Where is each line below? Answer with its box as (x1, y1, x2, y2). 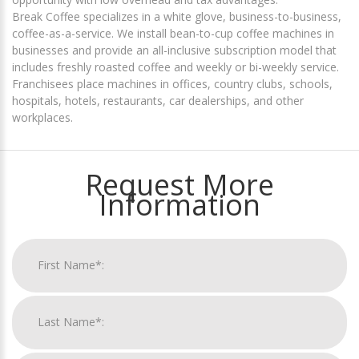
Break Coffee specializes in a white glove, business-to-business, (12, 8, 341, 24)
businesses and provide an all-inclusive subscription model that (12, 42, 337, 58)
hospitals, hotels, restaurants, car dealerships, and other (12, 92, 304, 108)
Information (99, 184, 260, 224)
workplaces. (12, 109, 73, 125)
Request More (85, 164, 274, 204)
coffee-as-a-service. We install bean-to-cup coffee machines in (12, 25, 334, 41)
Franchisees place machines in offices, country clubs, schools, (12, 75, 333, 91)
